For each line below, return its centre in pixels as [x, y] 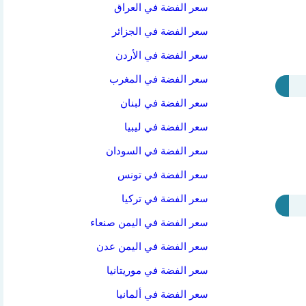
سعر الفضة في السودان [157, 151]
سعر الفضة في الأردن [162, 55]
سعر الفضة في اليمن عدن [153, 247]
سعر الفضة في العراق [162, 8]
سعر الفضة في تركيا [165, 199]
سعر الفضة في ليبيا [167, 127]
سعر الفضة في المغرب [159, 79]
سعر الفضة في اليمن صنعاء [150, 223]
